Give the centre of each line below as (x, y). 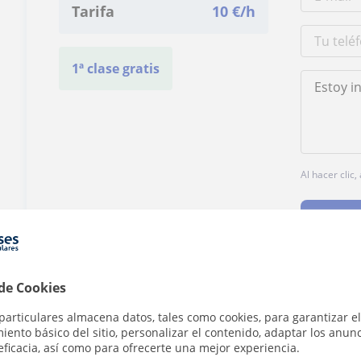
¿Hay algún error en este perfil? (145, 305)
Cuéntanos (274, 305)
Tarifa (93, 11)
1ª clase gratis (116, 68)
